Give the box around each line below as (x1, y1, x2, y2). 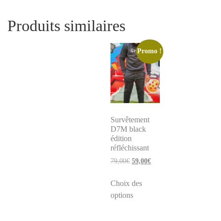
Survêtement (110, 115, 149, 124)
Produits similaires (7, 16, 125, 35)
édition (110, 134, 132, 143)
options (110, 190, 133, 199)
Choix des (110, 179, 142, 187)
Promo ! (137, 47, 162, 55)
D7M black (110, 124, 146, 133)
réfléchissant (110, 143, 149, 152)
